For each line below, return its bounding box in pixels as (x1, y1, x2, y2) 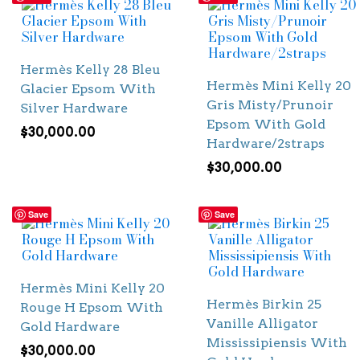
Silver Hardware (20, 100, 128, 116)
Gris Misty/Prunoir (206, 96, 333, 112)
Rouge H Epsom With (20, 300, 163, 316)
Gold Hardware (20, 319, 120, 335)
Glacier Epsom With (20, 80, 156, 96)
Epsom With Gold (206, 116, 325, 132)
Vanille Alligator (206, 316, 318, 332)
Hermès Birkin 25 (206, 297, 321, 313)
